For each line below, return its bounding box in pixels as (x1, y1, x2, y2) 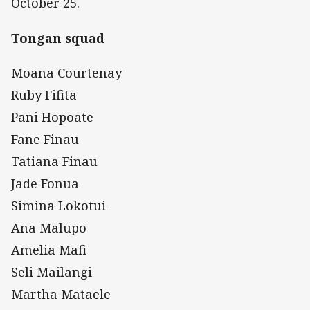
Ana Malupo (11, 219, 86, 236)
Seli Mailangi (11, 263, 92, 280)
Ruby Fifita (11, 86, 77, 103)
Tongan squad (11, 29, 104, 46)
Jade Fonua (11, 174, 79, 192)
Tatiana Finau (11, 152, 98, 170)
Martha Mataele (11, 285, 111, 302)
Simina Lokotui (11, 197, 106, 214)
